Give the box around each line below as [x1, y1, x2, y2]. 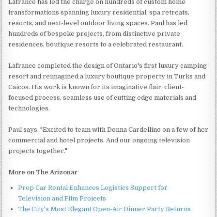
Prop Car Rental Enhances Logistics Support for [18, 184, 168, 191]
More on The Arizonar [8, 168, 78, 176]
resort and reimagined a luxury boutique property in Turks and [8, 72, 206, 80]
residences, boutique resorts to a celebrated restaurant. [8, 40, 184, 48]
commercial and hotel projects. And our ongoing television [8, 136, 190, 144]
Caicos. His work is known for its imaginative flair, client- [8, 83, 185, 91]
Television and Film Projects [18, 194, 107, 202]
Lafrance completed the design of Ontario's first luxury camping [8, 62, 207, 69]
